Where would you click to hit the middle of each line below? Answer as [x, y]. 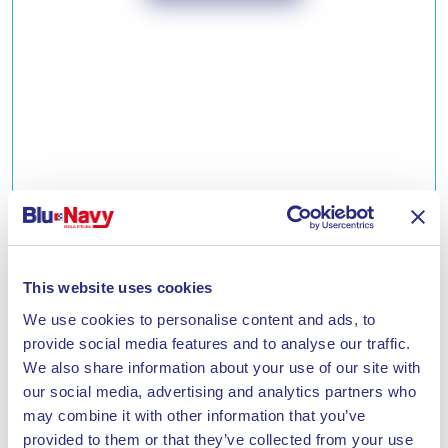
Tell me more [219, 339]
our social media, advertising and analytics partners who [219, 391]
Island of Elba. [224, 290]
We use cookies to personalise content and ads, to [199, 319]
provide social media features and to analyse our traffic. [217, 343]
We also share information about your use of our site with [222, 367]
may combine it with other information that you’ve [194, 415]
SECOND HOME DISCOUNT [224, 239]
